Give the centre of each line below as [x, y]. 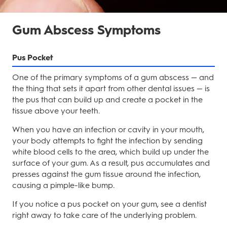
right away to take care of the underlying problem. [104, 215]
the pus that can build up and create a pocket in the [107, 100]
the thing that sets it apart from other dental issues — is [111, 88]
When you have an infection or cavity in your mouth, [108, 129]
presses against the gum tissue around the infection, [106, 174]
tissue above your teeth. [56, 111]
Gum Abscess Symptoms [86, 30]
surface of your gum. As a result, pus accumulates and [111, 163]
